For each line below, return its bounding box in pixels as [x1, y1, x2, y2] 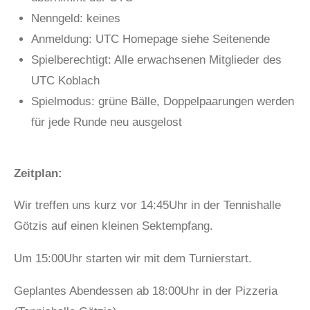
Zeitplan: [14, 166, 62, 180]
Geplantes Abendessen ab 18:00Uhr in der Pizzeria [14, 284, 277, 298]
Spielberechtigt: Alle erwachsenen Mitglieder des [31, 53, 282, 67]
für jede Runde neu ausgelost [31, 116, 182, 129]
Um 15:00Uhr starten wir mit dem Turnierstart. [14, 252, 252, 266]
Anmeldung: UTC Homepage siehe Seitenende [31, 33, 270, 46]
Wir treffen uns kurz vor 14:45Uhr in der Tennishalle [14, 199, 281, 212]
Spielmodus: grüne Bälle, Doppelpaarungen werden [31, 95, 294, 109]
